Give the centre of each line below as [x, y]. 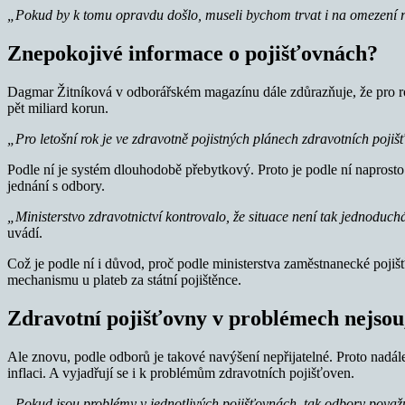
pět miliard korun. [58, 108]
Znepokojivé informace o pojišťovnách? [193, 54]
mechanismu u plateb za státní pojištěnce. [124, 280]
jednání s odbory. [56, 186]
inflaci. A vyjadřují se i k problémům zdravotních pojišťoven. [181, 373]
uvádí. [25, 233]
